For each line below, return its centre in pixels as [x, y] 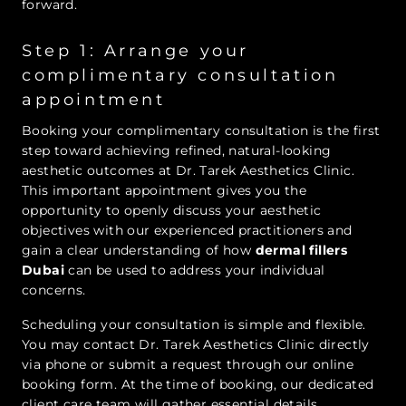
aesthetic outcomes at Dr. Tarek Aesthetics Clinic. [188, 171]
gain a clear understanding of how [139, 251]
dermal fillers [301, 251]
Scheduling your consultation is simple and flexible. [194, 325]
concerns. [54, 290]
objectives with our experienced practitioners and [187, 231]
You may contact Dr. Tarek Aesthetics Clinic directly [196, 345]
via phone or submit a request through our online [188, 365]
